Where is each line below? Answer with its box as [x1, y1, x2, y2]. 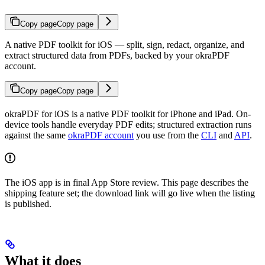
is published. [5, 198, 51, 209]
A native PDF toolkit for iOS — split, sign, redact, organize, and [5, 39, 244, 50]
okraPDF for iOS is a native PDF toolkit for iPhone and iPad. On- [5, 108, 251, 119]
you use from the [134, 130, 201, 140]
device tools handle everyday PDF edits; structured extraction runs [5, 119, 251, 130]
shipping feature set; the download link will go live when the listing [5, 188, 255, 198]
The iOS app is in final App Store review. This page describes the [5, 177, 248, 188]
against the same [5, 130, 68, 140]
